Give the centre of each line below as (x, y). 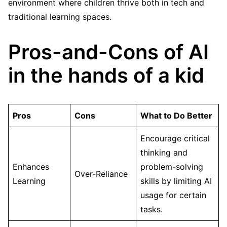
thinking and (164, 153)
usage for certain (173, 195)
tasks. (152, 210)
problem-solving (172, 167)
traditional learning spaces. (60, 17)
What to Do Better (176, 116)
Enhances (31, 167)
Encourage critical (175, 139)
